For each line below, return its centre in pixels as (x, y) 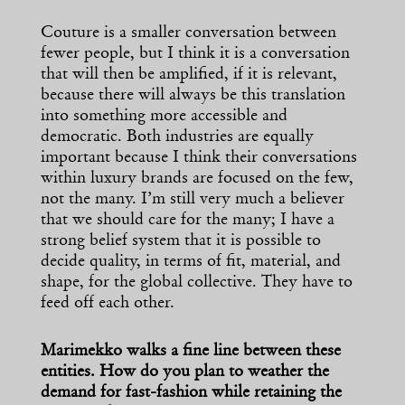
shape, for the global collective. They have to (197, 283)
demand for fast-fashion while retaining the (191, 394)
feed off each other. (108, 304)
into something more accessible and (164, 117)
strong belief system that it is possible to (181, 242)
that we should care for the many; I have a (188, 221)
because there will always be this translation (193, 96)
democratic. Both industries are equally (177, 138)
